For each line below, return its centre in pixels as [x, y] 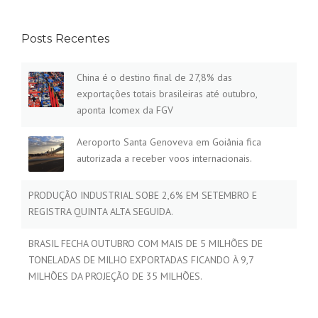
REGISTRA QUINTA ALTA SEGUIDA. [101, 212]
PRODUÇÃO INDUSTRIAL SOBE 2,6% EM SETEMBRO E [143, 196]
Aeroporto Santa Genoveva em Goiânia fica [169, 142]
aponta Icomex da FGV [125, 110]
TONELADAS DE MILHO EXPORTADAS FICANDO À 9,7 [141, 260]
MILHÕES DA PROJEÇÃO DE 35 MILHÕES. [115, 276]
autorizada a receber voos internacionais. [164, 159]
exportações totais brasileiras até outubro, [167, 94]
